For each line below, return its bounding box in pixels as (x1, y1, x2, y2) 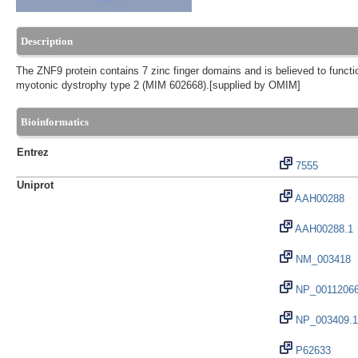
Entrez (17, 146, 49, 159)
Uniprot (17, 179, 54, 192)
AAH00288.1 (292, 223, 353, 236)
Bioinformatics (21, 116, 89, 129)
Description (21, 35, 73, 48)
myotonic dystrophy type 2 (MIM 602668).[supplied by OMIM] (16, 79, 300, 92)
